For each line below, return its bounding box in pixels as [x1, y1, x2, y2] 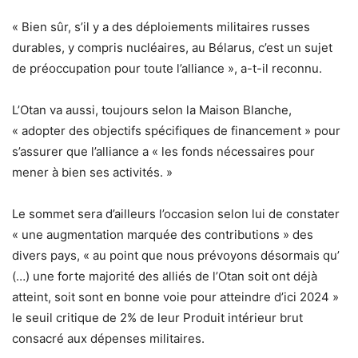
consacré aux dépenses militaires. [12, 331, 205, 347]
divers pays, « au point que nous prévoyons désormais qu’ [12, 248, 340, 264]
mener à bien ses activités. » [12, 165, 173, 181]
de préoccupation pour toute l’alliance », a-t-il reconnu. [12, 61, 322, 77]
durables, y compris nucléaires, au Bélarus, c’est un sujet [12, 40, 332, 56]
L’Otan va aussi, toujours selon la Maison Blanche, [12, 102, 292, 118]
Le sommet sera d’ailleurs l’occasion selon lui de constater [12, 206, 340, 222]
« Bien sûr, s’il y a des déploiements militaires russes [12, 19, 310, 35]
